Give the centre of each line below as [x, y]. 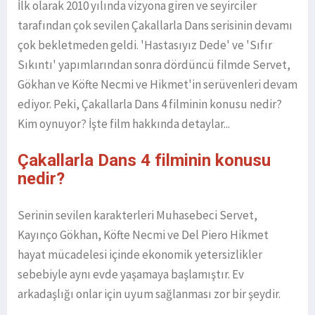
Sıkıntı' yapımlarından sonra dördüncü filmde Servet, [154, 65]
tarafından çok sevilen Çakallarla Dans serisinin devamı [155, 26]
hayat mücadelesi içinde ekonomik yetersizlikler [140, 255]
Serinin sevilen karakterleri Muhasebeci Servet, [137, 216]
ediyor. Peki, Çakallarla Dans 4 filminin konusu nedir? [150, 104]
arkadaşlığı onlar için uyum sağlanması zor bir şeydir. [149, 294]
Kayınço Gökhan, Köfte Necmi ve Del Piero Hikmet [143, 235]
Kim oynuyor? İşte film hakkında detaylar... [124, 124]
